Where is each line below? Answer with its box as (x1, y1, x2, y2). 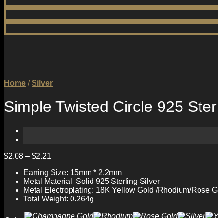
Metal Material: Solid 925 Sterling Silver (23, 177, 160, 185)
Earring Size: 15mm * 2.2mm (23, 168, 122, 177)
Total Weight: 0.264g (23, 194, 94, 203)
